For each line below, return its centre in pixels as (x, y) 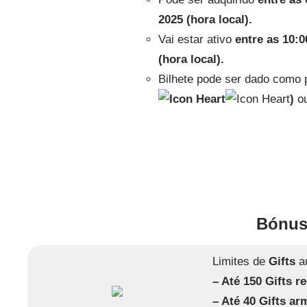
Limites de (241, 261)
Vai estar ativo (196, 39)
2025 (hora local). (205, 19)
